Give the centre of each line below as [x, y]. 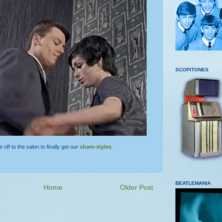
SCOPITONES [192, 69]
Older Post [137, 188]
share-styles [96, 146]
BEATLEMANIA [193, 183]
